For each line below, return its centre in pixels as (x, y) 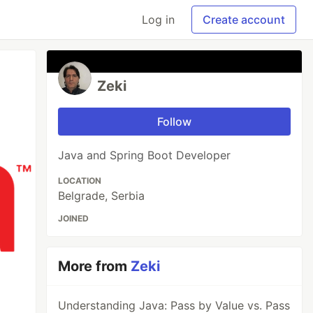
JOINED (74, 218)
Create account (244, 20)
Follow (175, 122)
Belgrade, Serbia (102, 196)
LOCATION (80, 181)
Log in (158, 20)
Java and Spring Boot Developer (145, 155)
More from (95, 266)
